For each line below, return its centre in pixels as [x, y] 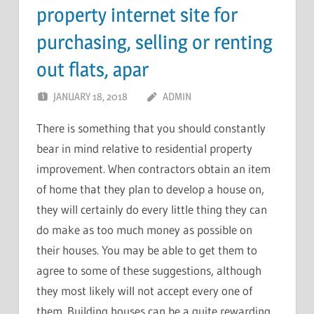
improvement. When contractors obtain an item [153, 168]
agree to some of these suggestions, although [149, 270]
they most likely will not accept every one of [144, 290]
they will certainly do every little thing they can [152, 209]
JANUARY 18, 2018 [90, 96]
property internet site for [137, 14]
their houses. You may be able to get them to [147, 250]
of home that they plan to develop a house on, [150, 189]
